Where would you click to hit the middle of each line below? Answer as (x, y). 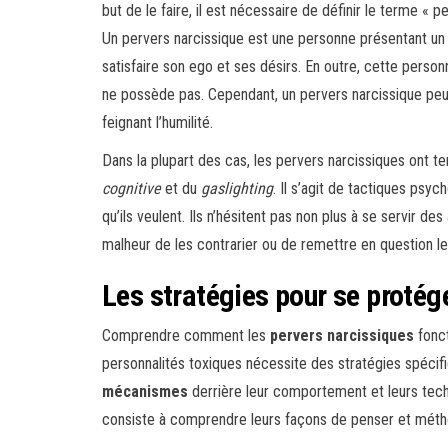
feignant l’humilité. (157, 123)
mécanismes (145, 392)
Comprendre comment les (186, 336)
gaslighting (237, 189)
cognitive (131, 189)
